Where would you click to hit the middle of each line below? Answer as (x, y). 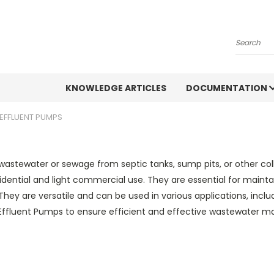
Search (250, 47)
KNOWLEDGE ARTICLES (116, 88)
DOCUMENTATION (228, 88)
